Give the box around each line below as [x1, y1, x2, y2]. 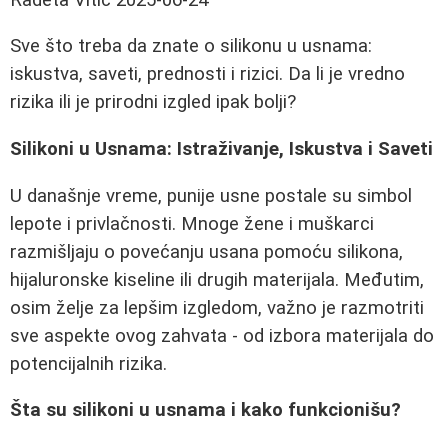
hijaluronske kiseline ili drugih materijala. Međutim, [10, 268, 424, 291]
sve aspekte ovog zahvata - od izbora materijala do [10, 324, 434, 347]
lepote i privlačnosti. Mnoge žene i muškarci [10, 212, 374, 235]
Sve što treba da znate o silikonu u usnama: [10, 35, 372, 58]
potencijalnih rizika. [10, 352, 167, 375]
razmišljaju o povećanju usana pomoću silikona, [10, 240, 403, 263]
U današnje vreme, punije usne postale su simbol [10, 184, 412, 207]
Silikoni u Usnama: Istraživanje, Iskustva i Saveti [10, 138, 433, 161]
